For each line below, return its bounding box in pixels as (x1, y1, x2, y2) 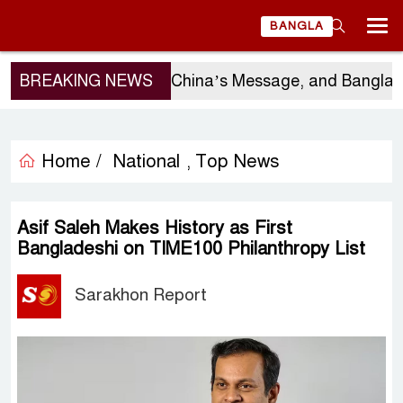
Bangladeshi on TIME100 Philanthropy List (17, 237, 365, 260)
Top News (195, 150, 280, 173)
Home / (36, 150, 102, 173)
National (112, 150, 180, 173)
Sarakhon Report (75, 284, 208, 305)
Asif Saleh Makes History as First (17, 217, 292, 239)
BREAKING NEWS (20, 71, 153, 91)
